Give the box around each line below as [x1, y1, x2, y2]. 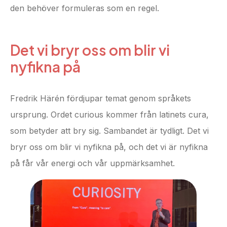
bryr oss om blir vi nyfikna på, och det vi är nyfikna [10, 141, 208, 152]
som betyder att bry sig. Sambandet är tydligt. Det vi [10, 125, 209, 136]
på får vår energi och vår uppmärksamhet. [10, 158, 175, 168]
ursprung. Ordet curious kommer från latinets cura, [10, 109, 209, 120]
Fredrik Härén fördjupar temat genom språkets [10, 93, 191, 103]
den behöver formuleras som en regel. [10, 3, 159, 13]
